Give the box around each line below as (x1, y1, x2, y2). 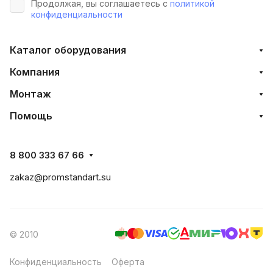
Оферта (112, 257, 144, 267)
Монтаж (10, 88, 51, 100)
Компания (10, 66, 60, 78)
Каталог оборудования (10, 44, 126, 56)
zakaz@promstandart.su (10, 171, 111, 183)
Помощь (10, 110, 52, 122)
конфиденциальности (31, 9, 122, 19)
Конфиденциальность (10, 257, 102, 267)
